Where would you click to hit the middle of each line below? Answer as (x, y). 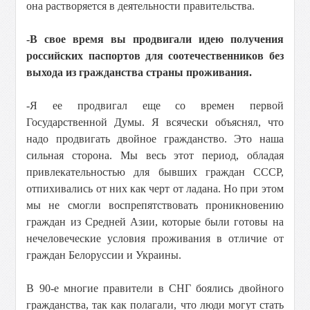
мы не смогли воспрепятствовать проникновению (155, 205)
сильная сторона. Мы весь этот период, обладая (155, 155)
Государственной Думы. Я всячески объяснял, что (155, 122)
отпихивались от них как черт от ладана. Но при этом (155, 189)
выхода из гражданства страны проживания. (141, 72)
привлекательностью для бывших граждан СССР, (155, 172)
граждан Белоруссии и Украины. (104, 255)
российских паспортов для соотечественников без (155, 56)
